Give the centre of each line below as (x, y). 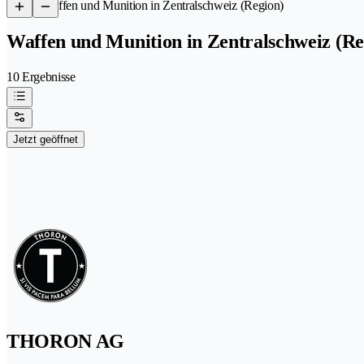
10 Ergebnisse (41, 76)
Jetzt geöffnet (45, 139)
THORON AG (66, 341)
